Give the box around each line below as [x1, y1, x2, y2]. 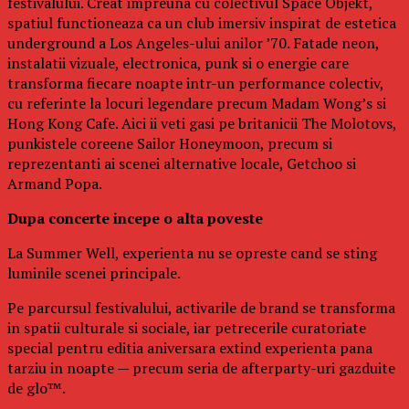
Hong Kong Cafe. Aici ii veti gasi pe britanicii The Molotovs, [7, 112, 396, 133]
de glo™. [7, 377, 66, 398]
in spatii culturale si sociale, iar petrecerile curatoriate [7, 317, 366, 338]
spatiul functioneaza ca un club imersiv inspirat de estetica [7, 12, 396, 33]
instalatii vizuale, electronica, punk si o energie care [7, 52, 349, 73]
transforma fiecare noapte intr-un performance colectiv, [7, 72, 383, 93]
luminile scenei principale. [7, 262, 181, 283]
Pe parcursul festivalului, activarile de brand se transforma [7, 297, 395, 318]
